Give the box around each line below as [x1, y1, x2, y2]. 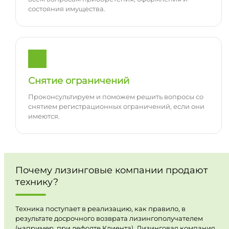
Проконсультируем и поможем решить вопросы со [28, 93, 203, 101]
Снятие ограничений [28, 75, 129, 87]
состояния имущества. [28, 5, 105, 13]
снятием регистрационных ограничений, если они [28, 102, 204, 111]
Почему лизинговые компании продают [15, 164, 208, 176]
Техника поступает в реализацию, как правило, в [15, 204, 186, 213]
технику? [15, 175, 58, 188]
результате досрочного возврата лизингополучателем [15, 214, 203, 222]
